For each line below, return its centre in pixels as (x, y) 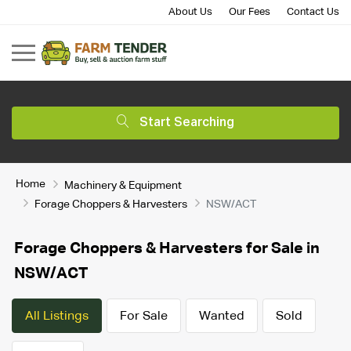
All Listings (57, 316)
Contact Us (313, 12)
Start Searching (187, 123)
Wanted (222, 316)
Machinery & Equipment (123, 185)
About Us (190, 12)
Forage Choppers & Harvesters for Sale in (167, 248)
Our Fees (250, 12)
